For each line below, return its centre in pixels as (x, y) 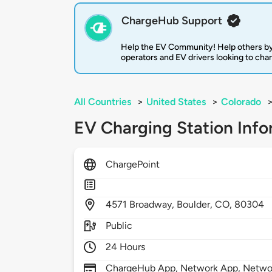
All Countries (103, 102)
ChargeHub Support (172, 21)
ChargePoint (133, 165)
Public (119, 226)
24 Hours (126, 247)
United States (176, 102)
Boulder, (196, 205)
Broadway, (153, 205)
